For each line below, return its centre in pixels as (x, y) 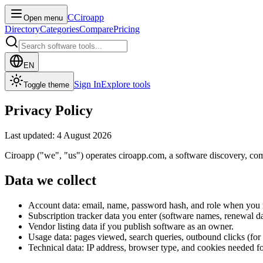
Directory (22, 29)
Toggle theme (46, 85)
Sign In (87, 84)
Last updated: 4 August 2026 (58, 135)
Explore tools (126, 84)
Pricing (127, 29)
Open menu (43, 18)
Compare (96, 29)
